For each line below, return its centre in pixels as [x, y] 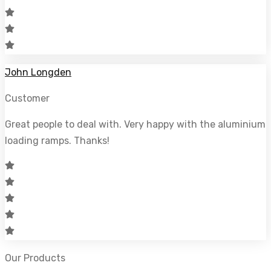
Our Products [35, 258]
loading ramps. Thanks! [57, 140]
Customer [27, 98]
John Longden [38, 72]
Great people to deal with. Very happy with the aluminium [135, 124]
